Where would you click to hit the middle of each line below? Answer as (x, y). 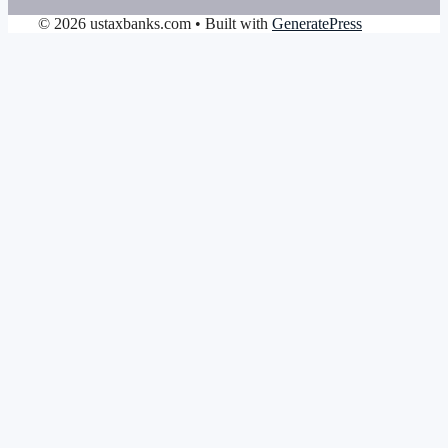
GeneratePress (317, 24)
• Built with (231, 24)
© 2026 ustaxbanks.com (114, 24)
